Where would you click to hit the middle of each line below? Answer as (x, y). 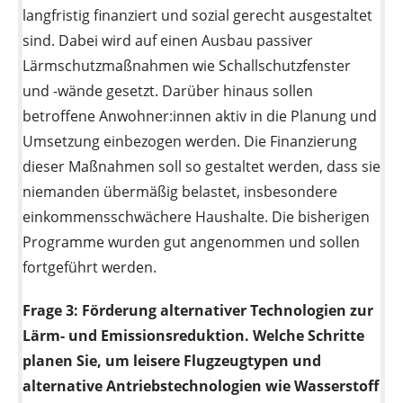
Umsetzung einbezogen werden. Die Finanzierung (190, 142)
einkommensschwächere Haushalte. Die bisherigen (196, 217)
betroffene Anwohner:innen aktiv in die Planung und (200, 116)
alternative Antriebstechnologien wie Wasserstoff (201, 386)
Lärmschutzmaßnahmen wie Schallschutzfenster (187, 66)
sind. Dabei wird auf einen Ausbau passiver (168, 41)
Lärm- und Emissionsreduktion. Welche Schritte (193, 336)
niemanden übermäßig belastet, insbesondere (180, 192)
